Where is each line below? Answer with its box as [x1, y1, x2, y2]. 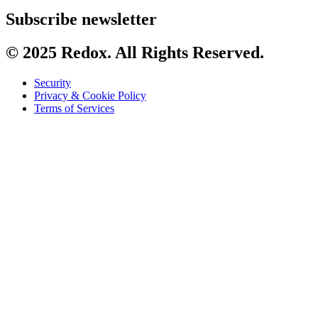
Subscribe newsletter [6, 10, 157, 29]
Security [34, 77, 71, 89]
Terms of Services [34, 102, 114, 115]
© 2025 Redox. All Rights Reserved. [6, 43, 264, 62]
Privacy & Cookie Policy [34, 89, 146, 102]
